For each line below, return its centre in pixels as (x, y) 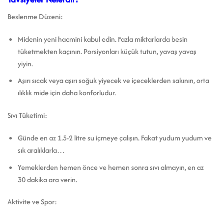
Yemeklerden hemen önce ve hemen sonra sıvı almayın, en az (110, 167)
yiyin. (25, 63)
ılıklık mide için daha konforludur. (67, 93)
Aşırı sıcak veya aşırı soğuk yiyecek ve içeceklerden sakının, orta (113, 81)
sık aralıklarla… (41, 150)
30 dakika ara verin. (47, 179)
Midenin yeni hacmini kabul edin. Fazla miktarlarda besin (102, 39)
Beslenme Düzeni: (35, 16)
